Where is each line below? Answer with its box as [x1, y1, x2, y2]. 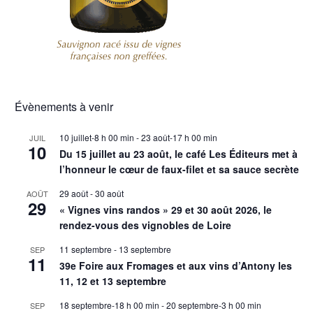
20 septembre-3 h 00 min [166, 298, 261, 311]
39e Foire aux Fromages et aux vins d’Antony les [59, 258, 292, 272]
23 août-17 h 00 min [141, 131, 217, 143]
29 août [59, 187, 88, 199]
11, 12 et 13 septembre [59, 273, 166, 288]
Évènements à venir [15, 98, 113, 115]
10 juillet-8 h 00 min [59, 131, 134, 143]
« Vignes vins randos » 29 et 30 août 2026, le [59, 202, 272, 217]
